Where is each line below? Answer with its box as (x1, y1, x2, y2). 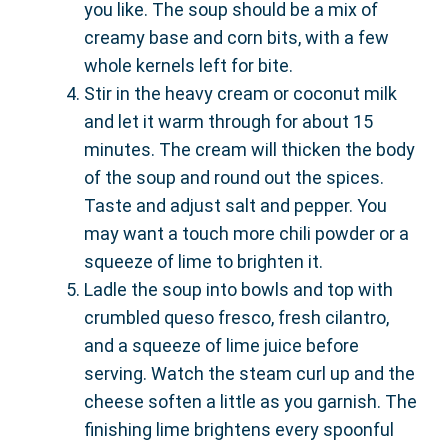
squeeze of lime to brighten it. (84, 251, 323, 272)
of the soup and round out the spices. (84, 167, 384, 188)
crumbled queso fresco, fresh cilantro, (84, 307, 389, 328)
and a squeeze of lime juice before (84, 335, 359, 356)
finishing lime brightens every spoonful (84, 419, 394, 440)
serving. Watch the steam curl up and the (84, 363, 415, 384)
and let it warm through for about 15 (84, 111, 373, 132)
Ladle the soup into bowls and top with (84, 279, 393, 300)
